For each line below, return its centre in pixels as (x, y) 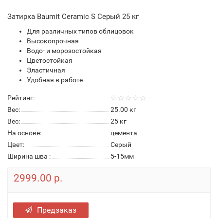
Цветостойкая (50, 60)
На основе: (24, 133)
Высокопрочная (53, 41)
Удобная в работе (55, 80)
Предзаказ (57, 210)
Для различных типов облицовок (80, 31)
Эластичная (46, 70)
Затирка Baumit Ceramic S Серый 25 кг (73, 17)
